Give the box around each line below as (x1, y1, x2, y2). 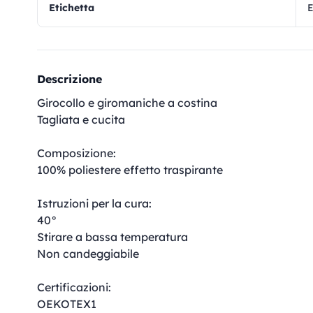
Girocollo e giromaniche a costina (37, 96, 217, 110)
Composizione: (37, 146, 116, 160)
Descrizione (37, 72, 102, 86)
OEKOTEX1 (37, 297, 96, 311)
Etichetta (55, 1, 94, 14)
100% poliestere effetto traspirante (37, 163, 223, 177)
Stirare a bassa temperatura (37, 230, 188, 244)
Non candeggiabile (37, 247, 139, 261)
